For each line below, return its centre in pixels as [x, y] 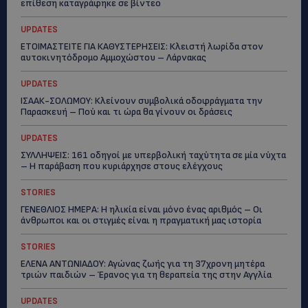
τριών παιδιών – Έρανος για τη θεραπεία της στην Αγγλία [146, 275]
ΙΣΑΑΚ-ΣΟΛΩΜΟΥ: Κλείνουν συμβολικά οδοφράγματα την [142, 101]
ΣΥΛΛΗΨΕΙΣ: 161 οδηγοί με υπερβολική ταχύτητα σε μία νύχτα [153, 155]
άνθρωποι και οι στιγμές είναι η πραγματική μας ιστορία [141, 220]
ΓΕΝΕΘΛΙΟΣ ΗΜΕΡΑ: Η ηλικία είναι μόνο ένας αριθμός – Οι [142, 209]
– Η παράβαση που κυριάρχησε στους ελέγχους [122, 166]
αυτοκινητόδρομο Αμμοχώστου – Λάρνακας [113, 57]
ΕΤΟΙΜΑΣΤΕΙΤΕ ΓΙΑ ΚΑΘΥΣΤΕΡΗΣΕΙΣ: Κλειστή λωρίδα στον [142, 46]
